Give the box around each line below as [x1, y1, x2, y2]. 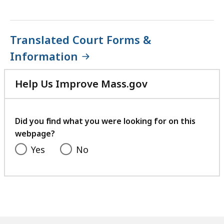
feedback [147, 112, 193, 126]
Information [10, 48, 78, 63]
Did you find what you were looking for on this [15, 115, 195, 127]
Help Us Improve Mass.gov [15, 77, 147, 91]
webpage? [15, 128, 55, 139]
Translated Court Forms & [10, 31, 151, 47]
